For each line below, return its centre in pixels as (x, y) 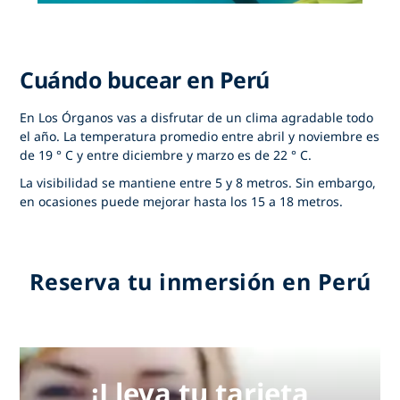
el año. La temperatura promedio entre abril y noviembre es (200, 136)
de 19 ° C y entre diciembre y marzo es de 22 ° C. (166, 154)
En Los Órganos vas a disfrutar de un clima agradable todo (197, 117)
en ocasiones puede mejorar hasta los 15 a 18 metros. (182, 201)
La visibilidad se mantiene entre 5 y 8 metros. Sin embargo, (198, 182)
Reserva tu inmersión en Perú (200, 281)
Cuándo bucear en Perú (145, 79)
